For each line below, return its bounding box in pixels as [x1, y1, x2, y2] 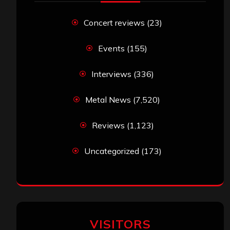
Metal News [85, 94, 131, 105]
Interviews [91, 68, 131, 79]
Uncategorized [84, 145, 139, 156]
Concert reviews [83, 17, 145, 28]
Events [98, 43, 125, 53]
